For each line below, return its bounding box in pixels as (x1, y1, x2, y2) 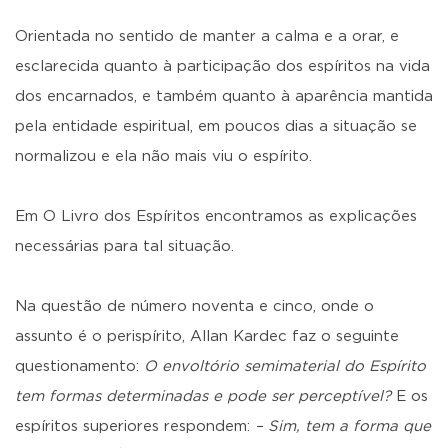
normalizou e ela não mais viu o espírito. (15, 149, 312, 164)
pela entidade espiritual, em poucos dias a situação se (15, 119, 417, 134)
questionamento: (15, 359, 144, 374)
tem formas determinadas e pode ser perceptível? (15, 389, 391, 404)
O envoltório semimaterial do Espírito (144, 359, 426, 374)
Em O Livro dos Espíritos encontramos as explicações (15, 209, 417, 224)
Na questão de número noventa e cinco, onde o (15, 299, 374, 314)
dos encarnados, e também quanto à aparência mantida (15, 89, 433, 104)
